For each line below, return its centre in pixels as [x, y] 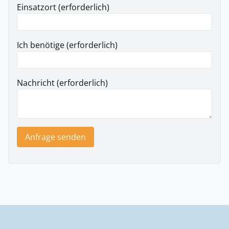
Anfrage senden [55, 137]
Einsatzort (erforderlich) [63, 7]
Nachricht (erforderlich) [62, 83]
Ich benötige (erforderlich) [67, 45]
